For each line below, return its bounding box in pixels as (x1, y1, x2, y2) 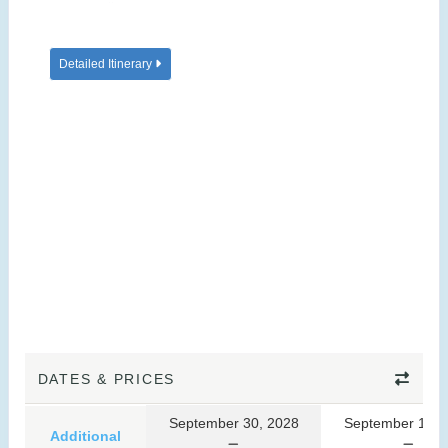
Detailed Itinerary (59, 57, 155, 72)
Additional (50, 428, 121, 445)
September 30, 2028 (168, 415, 299, 432)
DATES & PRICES (37, 371, 176, 388)
